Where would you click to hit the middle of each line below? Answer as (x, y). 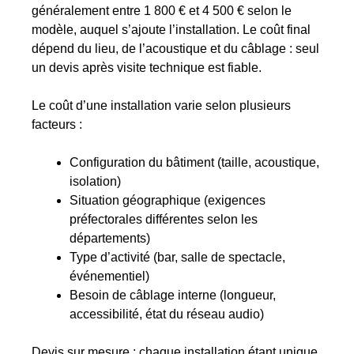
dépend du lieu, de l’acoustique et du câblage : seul (176, 49)
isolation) (96, 182)
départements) (110, 239)
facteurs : (57, 125)
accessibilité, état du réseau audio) (167, 314)
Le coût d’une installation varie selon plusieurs (162, 106)
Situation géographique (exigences (168, 201)
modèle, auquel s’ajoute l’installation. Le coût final (171, 30)
